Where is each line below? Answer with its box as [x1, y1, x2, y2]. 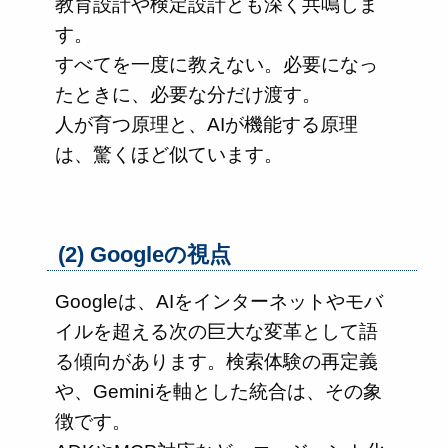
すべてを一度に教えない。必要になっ [55, 54, 378, 76]
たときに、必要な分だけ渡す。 [55, 84, 321, 106]
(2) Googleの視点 [58, 241, 232, 267]
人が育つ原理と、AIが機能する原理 [55, 114, 358, 136]
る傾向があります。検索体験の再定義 [55, 350, 378, 372]
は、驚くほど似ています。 [55, 144, 283, 166]
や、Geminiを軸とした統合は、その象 [55, 380, 382, 402]
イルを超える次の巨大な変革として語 [55, 320, 378, 342]
